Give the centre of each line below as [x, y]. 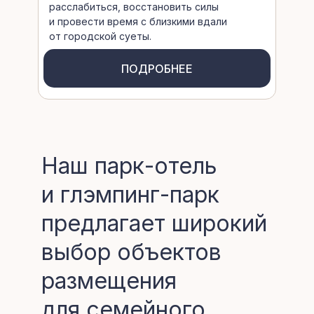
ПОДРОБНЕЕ [157, 68]
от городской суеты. [100, 36]
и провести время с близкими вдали [138, 21]
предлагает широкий [154, 223]
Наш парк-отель [129, 166]
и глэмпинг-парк [130, 194]
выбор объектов [131, 252]
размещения [109, 281]
